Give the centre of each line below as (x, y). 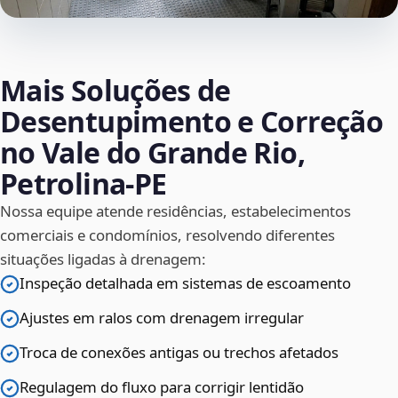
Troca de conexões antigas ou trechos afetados (179, 353)
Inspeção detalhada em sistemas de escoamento (185, 283)
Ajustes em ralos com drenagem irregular (162, 318)
